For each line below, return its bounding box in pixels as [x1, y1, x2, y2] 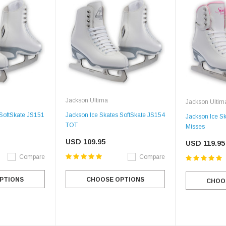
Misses [186, 123, 205, 130]
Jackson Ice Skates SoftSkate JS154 [65, 111, 165, 119]
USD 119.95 [186, 139, 225, 147]
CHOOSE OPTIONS [86, 176, 144, 183]
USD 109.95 [65, 137, 105, 146]
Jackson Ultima [65, 96, 108, 104]
